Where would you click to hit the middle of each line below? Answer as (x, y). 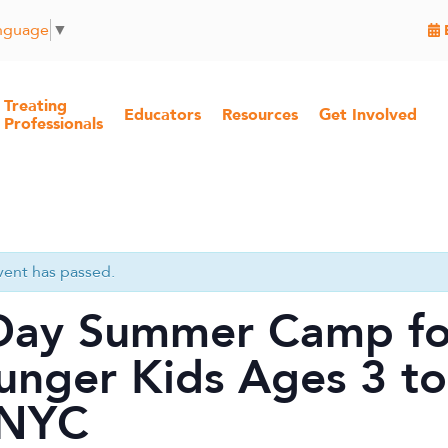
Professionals (54, 124)
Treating (36, 106)
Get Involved (368, 115)
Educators (163, 115)
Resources (260, 115)
